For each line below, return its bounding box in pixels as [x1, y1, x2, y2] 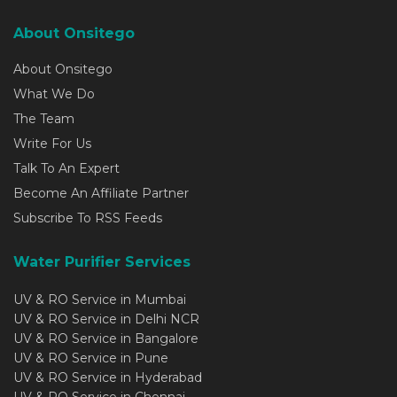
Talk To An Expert [13, 160, 120, 177]
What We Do [13, 86, 95, 103]
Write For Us [13, 136, 91, 152]
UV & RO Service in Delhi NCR [13, 311, 199, 328]
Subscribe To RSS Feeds [13, 210, 162, 227]
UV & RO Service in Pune [13, 350, 168, 367]
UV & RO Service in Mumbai [13, 292, 186, 308]
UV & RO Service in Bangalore [13, 331, 198, 347]
